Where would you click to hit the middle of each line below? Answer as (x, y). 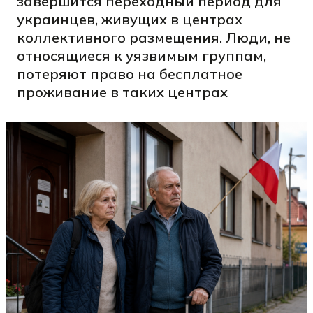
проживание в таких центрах (122, 92)
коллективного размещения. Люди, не (154, 37)
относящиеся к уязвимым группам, (141, 56)
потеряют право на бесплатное (130, 74)
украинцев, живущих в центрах (130, 19)
